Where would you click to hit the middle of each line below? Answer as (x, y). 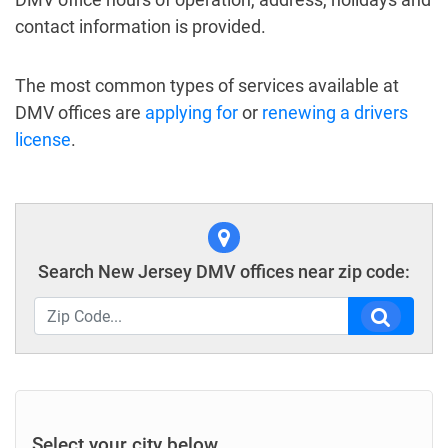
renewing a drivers (335, 112)
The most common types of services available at (207, 85)
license (43, 139)
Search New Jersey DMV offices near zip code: (224, 271)
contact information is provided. (140, 26)
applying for (191, 112)
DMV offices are (80, 112)
